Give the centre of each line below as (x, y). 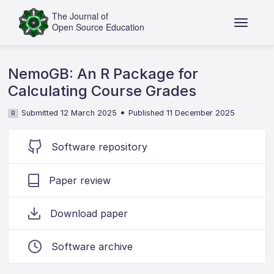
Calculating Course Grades (102, 91)
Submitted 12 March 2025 (69, 113)
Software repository (100, 146)
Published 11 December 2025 (182, 113)
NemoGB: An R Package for (103, 74)
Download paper (89, 213)
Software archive (92, 246)
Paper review (80, 180)
